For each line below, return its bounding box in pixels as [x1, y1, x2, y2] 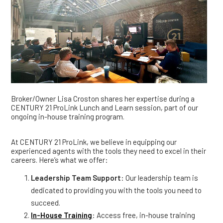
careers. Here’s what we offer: [11, 155, 109, 164]
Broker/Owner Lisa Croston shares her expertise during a [11, 94, 195, 103]
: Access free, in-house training [92, 210, 196, 220]
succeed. [31, 198, 61, 207]
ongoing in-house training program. [11, 111, 125, 121]
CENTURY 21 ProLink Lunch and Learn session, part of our [11, 103, 199, 112]
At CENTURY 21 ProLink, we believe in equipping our [11, 137, 177, 146]
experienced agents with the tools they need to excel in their [11, 146, 207, 155]
